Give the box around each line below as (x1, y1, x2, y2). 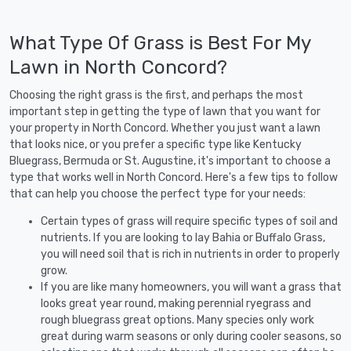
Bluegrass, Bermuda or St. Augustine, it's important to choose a (9, 154, 331, 168)
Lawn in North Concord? (9, 55, 227, 78)
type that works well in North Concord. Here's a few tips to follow (9, 170, 338, 184)
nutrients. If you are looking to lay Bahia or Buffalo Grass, (41, 230, 325, 244)
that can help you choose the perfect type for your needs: (9, 186, 306, 201)
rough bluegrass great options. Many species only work (41, 313, 314, 327)
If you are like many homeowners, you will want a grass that (41, 280, 342, 294)
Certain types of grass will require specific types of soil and (41, 214, 338, 228)
